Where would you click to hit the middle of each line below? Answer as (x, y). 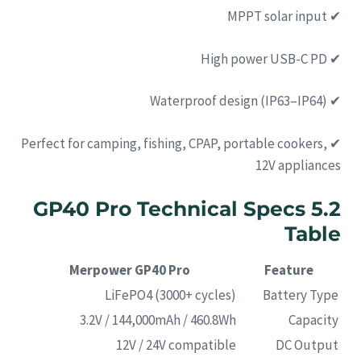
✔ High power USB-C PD (334, 58)
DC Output (307, 344)
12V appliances (298, 165)
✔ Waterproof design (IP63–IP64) (334, 101)
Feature (289, 270)
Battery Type (301, 295)
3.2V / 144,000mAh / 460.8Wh (158, 320)
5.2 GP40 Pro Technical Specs (169, 209)
